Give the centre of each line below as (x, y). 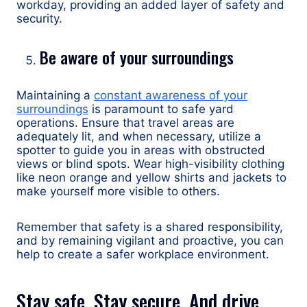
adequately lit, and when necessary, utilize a (139, 136)
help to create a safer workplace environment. (143, 254)
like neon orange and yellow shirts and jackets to (151, 177)
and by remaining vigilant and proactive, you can (150, 241)
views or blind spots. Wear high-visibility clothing (150, 164)
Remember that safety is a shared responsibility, (150, 227)
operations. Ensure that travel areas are (125, 123)
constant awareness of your (171, 95)
